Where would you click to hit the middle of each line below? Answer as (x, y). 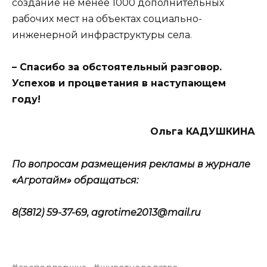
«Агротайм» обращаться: (75, 180)
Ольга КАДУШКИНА (203, 132)
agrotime (114, 212)
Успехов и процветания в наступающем (119, 83)
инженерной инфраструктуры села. (102, 35)
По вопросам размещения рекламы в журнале (131, 164)
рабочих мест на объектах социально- (107, 19)
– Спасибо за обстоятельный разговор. (117, 67)
